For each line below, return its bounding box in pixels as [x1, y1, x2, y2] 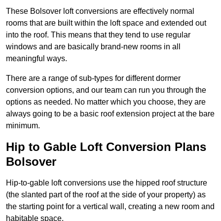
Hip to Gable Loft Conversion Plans [6, 140, 206, 154]
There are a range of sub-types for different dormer [6, 74, 181, 83]
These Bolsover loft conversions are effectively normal [6, 7, 194, 16]
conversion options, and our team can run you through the [6, 86, 206, 95]
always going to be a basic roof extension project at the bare [6, 110, 215, 118]
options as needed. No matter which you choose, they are [6, 98, 206, 107]
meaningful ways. [6, 54, 67, 63]
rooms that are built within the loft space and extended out [6, 19, 206, 28]
